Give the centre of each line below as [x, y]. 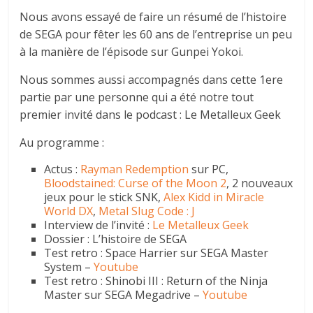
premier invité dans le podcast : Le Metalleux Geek [151, 114]
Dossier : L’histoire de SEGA [116, 239]
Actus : [63, 169]
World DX [69, 211]
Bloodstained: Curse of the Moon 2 [136, 183]
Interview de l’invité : [99, 225]
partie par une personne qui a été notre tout [137, 97]
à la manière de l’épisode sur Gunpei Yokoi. [132, 51]
